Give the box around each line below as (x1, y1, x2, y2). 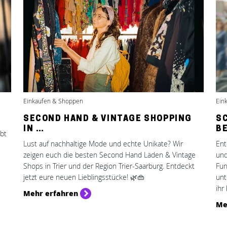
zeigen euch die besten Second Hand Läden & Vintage (23, 150, 196, 160)
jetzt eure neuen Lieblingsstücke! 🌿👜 (23, 172, 144, 182)
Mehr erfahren (23, 188, 78, 198)
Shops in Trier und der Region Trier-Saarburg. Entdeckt (23, 161, 195, 171)
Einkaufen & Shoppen (23, 97, 83, 105)
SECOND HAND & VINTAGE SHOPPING (23, 115, 193, 123)
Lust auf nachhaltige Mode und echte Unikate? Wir (23, 139, 183, 148)
